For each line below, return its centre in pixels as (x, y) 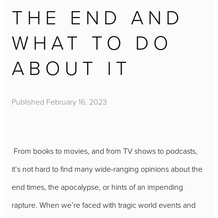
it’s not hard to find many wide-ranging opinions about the (107, 169)
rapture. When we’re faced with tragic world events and (104, 205)
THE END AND (98, 17)
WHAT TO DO (92, 42)
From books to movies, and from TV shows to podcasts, (106, 151)
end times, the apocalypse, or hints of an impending (97, 187)
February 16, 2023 (77, 102)
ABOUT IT (72, 67)
